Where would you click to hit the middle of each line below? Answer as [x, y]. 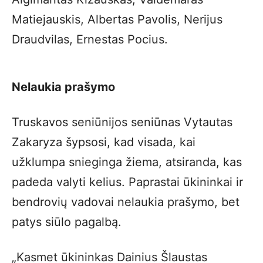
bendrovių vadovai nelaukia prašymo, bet [126, 202]
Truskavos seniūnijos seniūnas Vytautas [122, 122]
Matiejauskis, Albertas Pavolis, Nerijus [117, 19]
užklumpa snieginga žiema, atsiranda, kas [127, 162]
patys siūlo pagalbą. [67, 222]
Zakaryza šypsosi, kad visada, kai [104, 142]
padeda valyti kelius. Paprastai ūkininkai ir [127, 182]
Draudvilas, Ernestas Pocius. [90, 39]
